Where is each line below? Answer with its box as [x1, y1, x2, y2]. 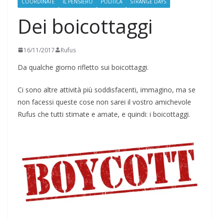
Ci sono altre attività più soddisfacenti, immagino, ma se [18, 85, 196, 94]
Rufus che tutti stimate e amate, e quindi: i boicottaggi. [18, 109, 190, 119]
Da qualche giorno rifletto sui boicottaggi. [18, 62, 149, 72]
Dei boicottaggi [18, 12, 153, 40]
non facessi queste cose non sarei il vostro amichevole [18, 97, 191, 107]
